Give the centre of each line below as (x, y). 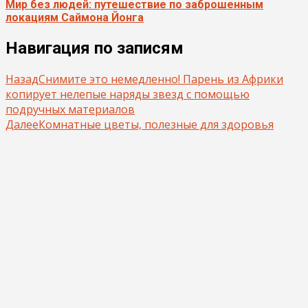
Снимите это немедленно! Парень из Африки (161, 79)
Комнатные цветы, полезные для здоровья (156, 124)
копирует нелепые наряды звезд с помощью (128, 94)
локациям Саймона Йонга (75, 17)
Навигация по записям (95, 48)
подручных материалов (70, 109)
